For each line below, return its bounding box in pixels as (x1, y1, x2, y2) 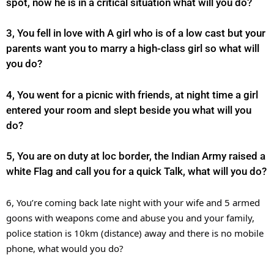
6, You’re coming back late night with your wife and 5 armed (6, 196, 260, 209)
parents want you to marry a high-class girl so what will (6, 42, 259, 55)
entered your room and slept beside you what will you (6, 103, 251, 116)
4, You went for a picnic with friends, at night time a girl (6, 88, 258, 101)
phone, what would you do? (6, 242, 124, 254)
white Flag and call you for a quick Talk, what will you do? (6, 165, 267, 178)
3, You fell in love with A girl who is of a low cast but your (6, 27, 265, 40)
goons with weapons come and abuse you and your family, (6, 211, 254, 224)
